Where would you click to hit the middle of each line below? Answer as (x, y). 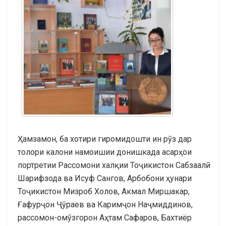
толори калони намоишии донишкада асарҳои (106, 152)
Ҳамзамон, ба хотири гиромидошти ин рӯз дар (105, 139)
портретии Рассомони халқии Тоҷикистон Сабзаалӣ (112, 165)
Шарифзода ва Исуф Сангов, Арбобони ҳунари (105, 178)
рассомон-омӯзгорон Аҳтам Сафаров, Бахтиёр (105, 217)
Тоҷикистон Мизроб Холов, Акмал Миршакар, (104, 191)
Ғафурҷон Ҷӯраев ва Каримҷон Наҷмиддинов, (105, 204)
